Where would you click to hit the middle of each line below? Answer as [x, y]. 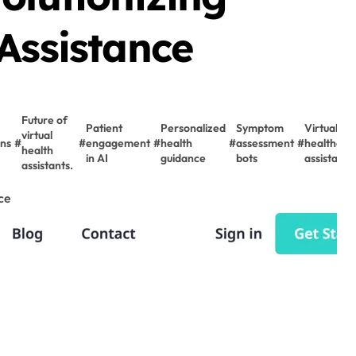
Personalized [193, 128]
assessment [265, 143]
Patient [104, 128]
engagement [118, 143]
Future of [44, 120]
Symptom [260, 128]
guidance [183, 158]
